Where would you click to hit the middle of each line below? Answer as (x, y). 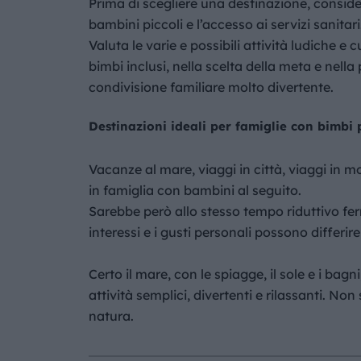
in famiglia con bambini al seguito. (195, 190)
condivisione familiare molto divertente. (211, 87)
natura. (111, 316)
